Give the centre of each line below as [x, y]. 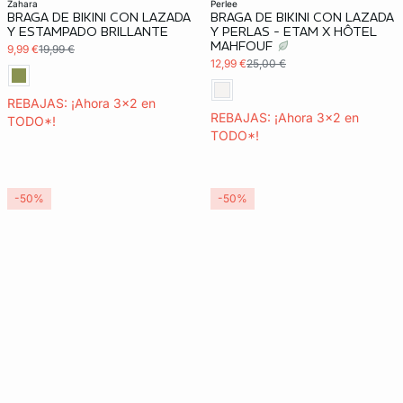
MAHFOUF [243, 46]
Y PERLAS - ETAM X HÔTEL [294, 31]
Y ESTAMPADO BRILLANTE [88, 31]
